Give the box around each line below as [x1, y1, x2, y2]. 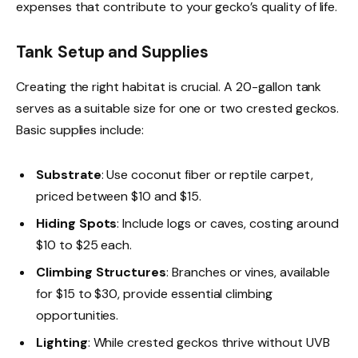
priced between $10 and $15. [36, 187, 201, 205]
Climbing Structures [36, 263, 167, 280]
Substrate [36, 165, 101, 183]
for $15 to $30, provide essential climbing [36, 284, 272, 302]
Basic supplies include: [16, 121, 144, 139]
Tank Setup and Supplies [16, 42, 209, 62]
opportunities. [36, 306, 119, 324]
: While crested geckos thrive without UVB [87, 333, 330, 351]
